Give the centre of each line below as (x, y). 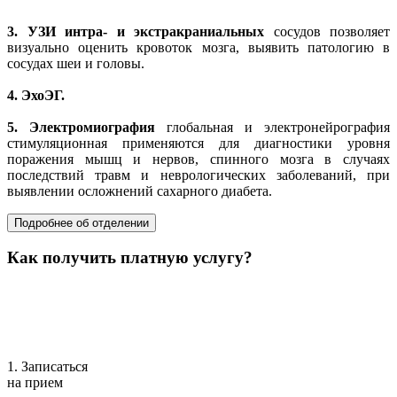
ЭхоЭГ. (43, 95)
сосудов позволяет (327, 31)
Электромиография (92, 127)
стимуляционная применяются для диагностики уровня (198, 143)
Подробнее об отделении (82, 222)
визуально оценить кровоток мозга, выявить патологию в (198, 47)
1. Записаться (47, 367)
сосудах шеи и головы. (76, 63)
